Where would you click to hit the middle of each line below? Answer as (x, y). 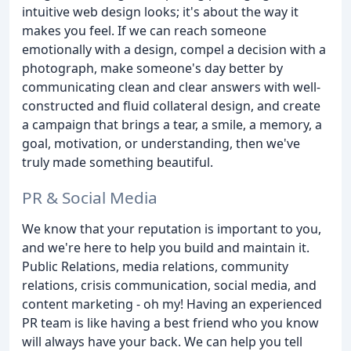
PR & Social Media (90, 197)
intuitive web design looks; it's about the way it (160, 12)
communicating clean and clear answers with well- (171, 87)
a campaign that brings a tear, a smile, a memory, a (172, 125)
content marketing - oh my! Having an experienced (172, 304)
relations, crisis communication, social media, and (169, 285)
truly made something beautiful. (118, 163)
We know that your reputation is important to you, (172, 228)
